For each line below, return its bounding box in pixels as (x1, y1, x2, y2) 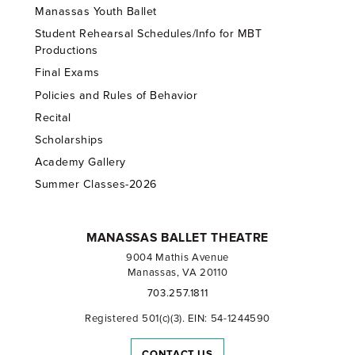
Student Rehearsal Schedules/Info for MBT (35, 27, 262, 41)
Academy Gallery (35, 155, 126, 169)
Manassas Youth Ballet (35, 5, 157, 19)
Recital (35, 110, 71, 124)
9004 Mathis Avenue (126, 251, 229, 265)
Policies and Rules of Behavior (35, 88, 198, 102)
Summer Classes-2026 (35, 177, 157, 192)
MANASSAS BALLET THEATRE (86, 230, 269, 245)
